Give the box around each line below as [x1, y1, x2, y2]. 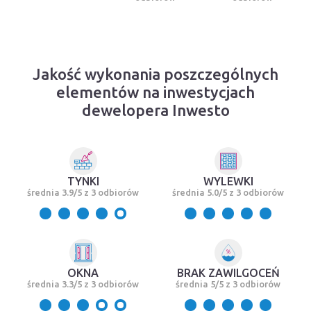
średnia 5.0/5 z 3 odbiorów [172, 187, 284, 198]
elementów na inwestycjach [56, 83, 255, 101]
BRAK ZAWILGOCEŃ [176, 267, 280, 280]
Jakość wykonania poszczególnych [33, 65, 278, 83]
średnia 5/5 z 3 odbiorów [176, 279, 280, 289]
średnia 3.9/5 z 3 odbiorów [27, 187, 139, 198]
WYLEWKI [203, 175, 253, 188]
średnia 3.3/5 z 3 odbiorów [27, 279, 139, 289]
